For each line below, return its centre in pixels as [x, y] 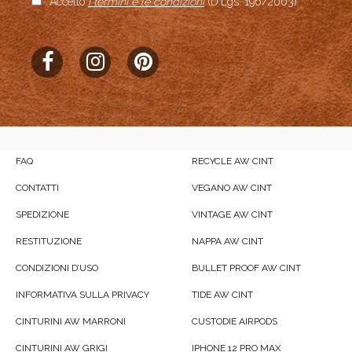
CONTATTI [37, 188]
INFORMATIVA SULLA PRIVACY [82, 295]
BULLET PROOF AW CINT [246, 268]
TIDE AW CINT [222, 295]
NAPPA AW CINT [227, 242]
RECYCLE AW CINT [233, 161]
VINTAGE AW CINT [232, 215]
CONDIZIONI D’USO [57, 268]
